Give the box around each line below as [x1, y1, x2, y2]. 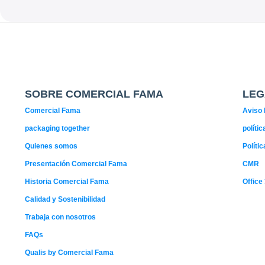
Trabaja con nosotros [25, 213, 96, 221]
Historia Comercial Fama [25, 177, 109, 186]
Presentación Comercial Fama [25, 160, 127, 168]
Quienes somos [25, 142, 77, 150]
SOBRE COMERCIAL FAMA [25, 88, 163, 100]
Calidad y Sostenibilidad [25, 195, 105, 203]
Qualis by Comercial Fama [25, 248, 114, 257]
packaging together [25, 124, 90, 132]
